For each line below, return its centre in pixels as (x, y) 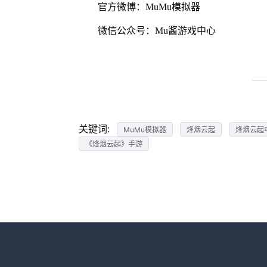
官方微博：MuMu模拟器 (149, 7)
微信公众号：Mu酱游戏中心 (156, 31)
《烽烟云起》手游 (114, 144)
